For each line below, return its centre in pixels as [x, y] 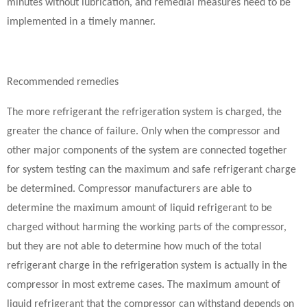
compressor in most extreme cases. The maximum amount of [144, 285]
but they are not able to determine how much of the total [134, 247]
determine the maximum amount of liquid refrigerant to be [139, 208]
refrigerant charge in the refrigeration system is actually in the [147, 266]
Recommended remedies [63, 82]
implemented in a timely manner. [81, 22]
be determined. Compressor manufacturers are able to [129, 189]
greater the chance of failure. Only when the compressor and [143, 132]
